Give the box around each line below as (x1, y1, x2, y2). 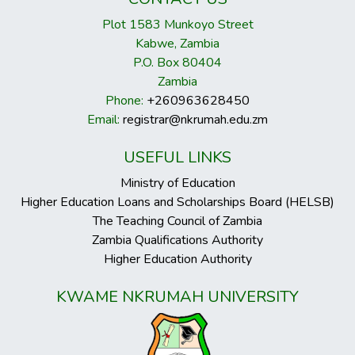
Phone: (105, 92, 147, 109)
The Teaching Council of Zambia (93, 212, 262, 230)
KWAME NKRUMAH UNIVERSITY (56, 286, 299, 307)
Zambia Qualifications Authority (92, 231, 263, 249)
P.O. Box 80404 (133, 54, 222, 71)
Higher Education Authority (103, 250, 252, 268)
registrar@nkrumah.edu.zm (123, 111, 268, 128)
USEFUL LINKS (124, 147, 231, 168)
